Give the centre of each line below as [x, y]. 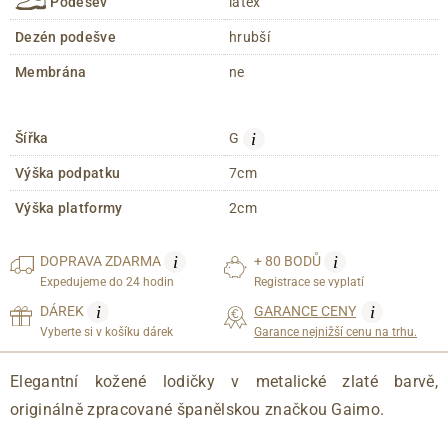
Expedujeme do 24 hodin [107, 281]
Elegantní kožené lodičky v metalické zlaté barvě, [224, 381]
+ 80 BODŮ [289, 260]
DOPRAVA [72, 260]
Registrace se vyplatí [309, 281]
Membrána [51, 71]
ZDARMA [134, 260]
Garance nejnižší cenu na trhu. [335, 331]
